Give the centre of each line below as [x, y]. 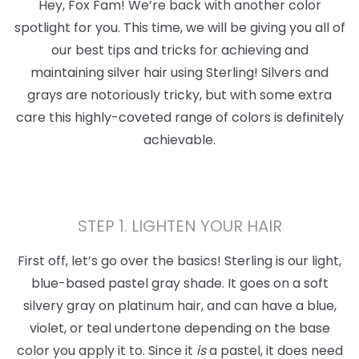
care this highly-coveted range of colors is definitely [179, 117]
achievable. [179, 139]
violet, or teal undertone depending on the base [179, 328]
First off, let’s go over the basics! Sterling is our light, [179, 260]
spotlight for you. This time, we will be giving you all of [179, 27]
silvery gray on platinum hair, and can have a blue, [179, 305]
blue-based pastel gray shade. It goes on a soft [179, 283]
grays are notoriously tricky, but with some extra [179, 95]
